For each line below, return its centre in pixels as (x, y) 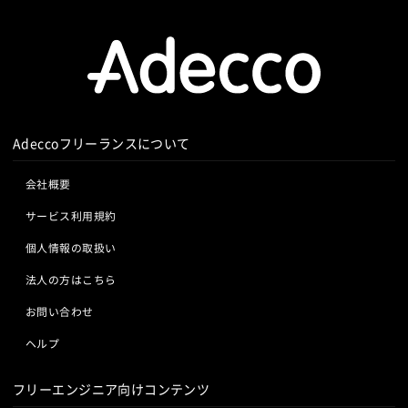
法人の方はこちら (71, 279)
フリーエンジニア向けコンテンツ (112, 388)
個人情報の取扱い (71, 247)
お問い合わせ (60, 311)
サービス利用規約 (71, 215)
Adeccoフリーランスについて (102, 143)
